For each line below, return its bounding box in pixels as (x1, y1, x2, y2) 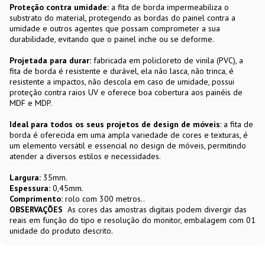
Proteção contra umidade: (9, 1, 109, 12)
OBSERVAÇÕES (9, 203, 63, 215)
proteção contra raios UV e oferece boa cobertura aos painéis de (9, 86, 243, 98)
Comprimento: (9, 193, 63, 204)
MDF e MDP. (9, 97, 52, 108)
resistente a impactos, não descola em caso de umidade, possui (9, 76, 234, 87)
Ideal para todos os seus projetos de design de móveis (9, 118, 220, 130)
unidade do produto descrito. (9, 225, 113, 236)
